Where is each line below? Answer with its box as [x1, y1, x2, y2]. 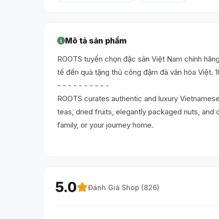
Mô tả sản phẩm [65, 36, 127, 46]
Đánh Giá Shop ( [88, 183, 144, 192]
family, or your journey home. [57, 120, 153, 130]
